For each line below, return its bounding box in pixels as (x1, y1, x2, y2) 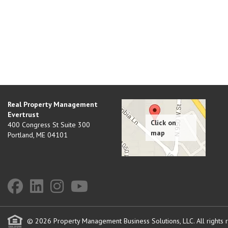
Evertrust (8, 110, 39, 119)
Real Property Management (8, 100, 98, 109)
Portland (8, 130, 33, 139)
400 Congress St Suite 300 (8, 120, 90, 129)
